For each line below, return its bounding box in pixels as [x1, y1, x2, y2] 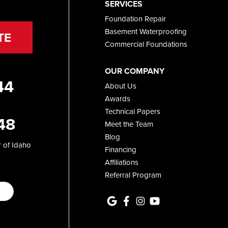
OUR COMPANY [104, 65, 164, 77]
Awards [104, 93, 130, 104]
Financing [104, 144, 136, 155]
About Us [104, 80, 136, 92]
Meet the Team [104, 119, 153, 130]
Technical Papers [104, 106, 160, 117]
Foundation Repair [104, 13, 166, 24]
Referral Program [104, 169, 161, 181]
